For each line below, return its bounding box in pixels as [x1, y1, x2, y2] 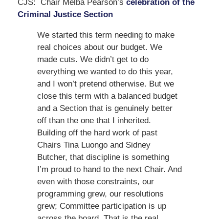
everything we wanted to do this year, [37, 66, 173, 76]
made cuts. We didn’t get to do [37, 54, 149, 64]
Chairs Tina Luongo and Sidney [37, 140, 151, 150]
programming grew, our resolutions [37, 189, 164, 198]
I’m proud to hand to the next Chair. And [37, 164, 182, 174]
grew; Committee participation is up [37, 201, 166, 211]
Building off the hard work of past [37, 128, 157, 137]
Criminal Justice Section [17, 9, 113, 19]
